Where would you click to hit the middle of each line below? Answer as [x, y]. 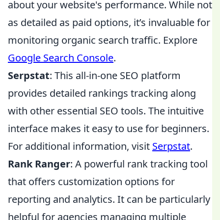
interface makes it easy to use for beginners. [109, 128]
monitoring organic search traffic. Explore [103, 40]
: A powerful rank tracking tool [139, 164]
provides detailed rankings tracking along [102, 93]
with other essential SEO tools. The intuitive [106, 111]
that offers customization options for [91, 181]
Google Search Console [61, 58]
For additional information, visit [80, 146]
